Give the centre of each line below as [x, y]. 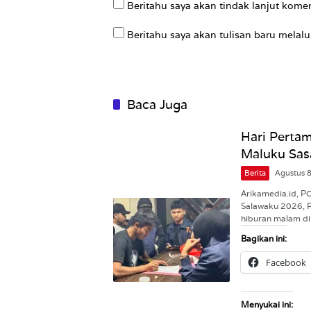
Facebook [286, 262]
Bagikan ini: [264, 238]
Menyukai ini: [267, 304]
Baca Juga [157, 104]
